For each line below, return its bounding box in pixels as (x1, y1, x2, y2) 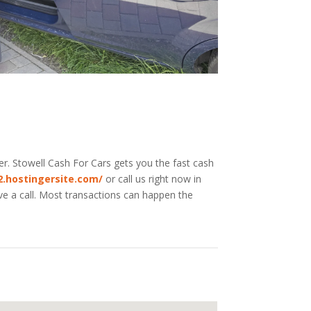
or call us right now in (106, 172, 202, 186)
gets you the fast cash (114, 156, 215, 170)
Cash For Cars (48, 156, 112, 170)
